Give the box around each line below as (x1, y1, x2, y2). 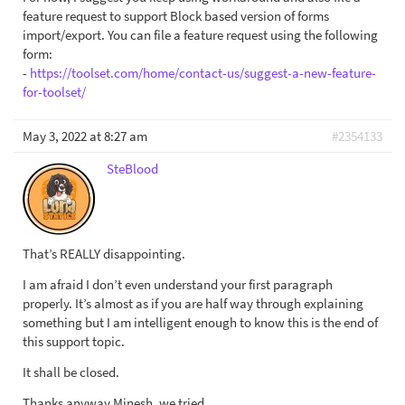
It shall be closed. (23, 363, 119, 381)
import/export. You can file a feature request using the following (23, 26, 378, 44)
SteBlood (107, 160, 158, 178)
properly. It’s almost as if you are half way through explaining (23, 295, 363, 313)
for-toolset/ (23, 83, 86, 101)
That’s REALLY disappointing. (23, 245, 185, 263)
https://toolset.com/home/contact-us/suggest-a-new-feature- (30, 64, 376, 82)
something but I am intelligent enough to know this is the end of (23, 314, 378, 332)
